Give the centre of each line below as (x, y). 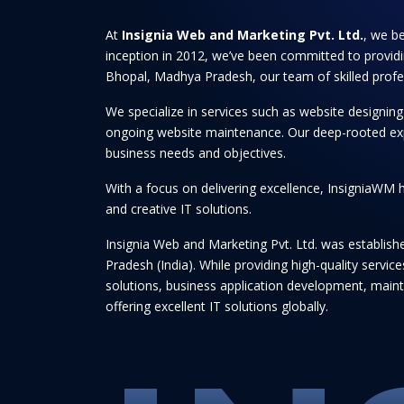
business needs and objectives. (196, 153)
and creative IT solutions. (179, 209)
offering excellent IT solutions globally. (217, 306)
